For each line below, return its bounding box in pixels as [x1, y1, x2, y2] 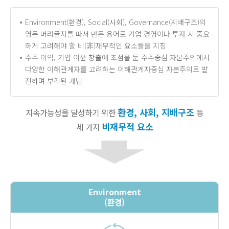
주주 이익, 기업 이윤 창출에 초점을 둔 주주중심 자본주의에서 [25, 52, 210, 63]
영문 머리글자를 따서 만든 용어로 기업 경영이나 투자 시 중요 [25, 29, 210, 39]
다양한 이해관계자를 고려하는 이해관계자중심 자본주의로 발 [25, 64, 208, 75]
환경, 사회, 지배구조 [118, 106, 194, 119]
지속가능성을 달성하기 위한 [26, 107, 118, 119]
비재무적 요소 [101, 120, 153, 133]
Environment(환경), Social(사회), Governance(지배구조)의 [25, 17, 206, 28]
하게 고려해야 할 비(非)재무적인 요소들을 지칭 [25, 40, 166, 51]
